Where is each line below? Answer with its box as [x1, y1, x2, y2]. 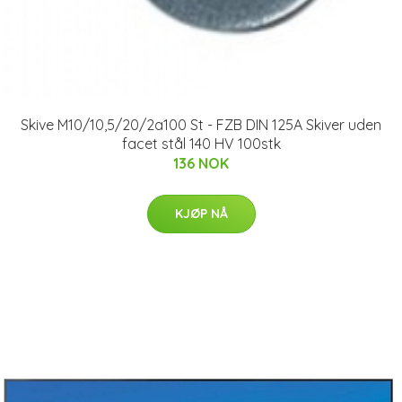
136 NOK [173, 153, 229, 172]
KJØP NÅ [174, 205, 228, 222]
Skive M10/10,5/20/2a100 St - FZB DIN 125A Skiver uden [21, 115, 381, 134]
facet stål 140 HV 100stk [121, 134, 281, 153]
